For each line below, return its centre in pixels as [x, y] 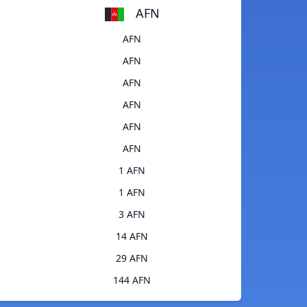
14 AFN [132, 236]
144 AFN [132, 280]
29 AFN [132, 258]
